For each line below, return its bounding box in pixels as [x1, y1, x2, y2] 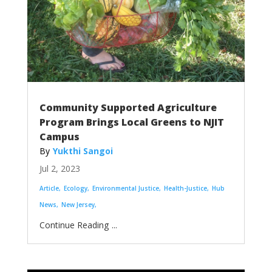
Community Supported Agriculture [39, 100, 217, 114]
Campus [39, 129, 80, 143]
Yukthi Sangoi [52, 144, 113, 157]
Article [39, 183, 59, 192]
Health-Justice [163, 183, 207, 192]
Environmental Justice [92, 183, 159, 192]
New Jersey [61, 200, 95, 209]
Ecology [63, 183, 87, 192]
